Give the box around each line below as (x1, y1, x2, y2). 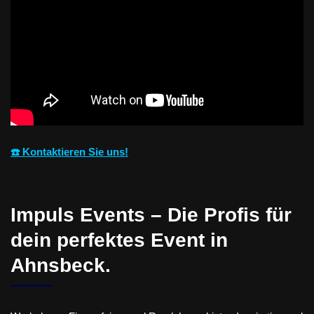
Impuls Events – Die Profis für (11, 203, 292, 226)
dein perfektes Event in (11, 228, 228, 251)
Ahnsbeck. (11, 254, 111, 276)
